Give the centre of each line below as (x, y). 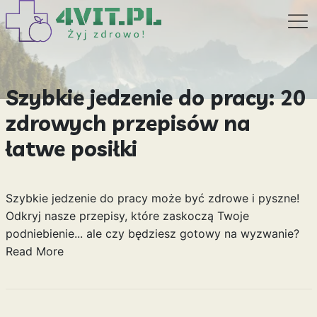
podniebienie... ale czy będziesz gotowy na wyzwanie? (152, 234)
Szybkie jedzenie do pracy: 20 (155, 98)
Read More (34, 251)
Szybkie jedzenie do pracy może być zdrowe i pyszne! (152, 198)
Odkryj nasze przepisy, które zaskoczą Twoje (127, 216)
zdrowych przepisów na (128, 123)
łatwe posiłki (71, 149)
